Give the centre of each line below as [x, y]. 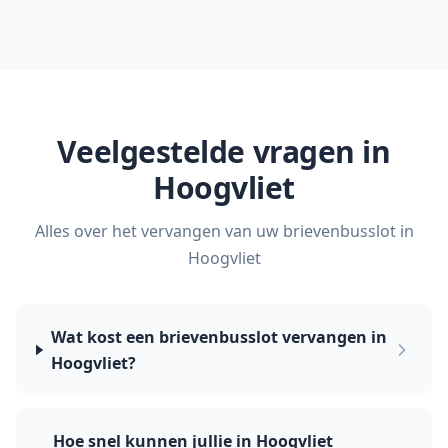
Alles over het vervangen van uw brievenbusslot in [224, 231]
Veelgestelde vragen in [224, 151]
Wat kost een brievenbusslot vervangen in [218, 337]
